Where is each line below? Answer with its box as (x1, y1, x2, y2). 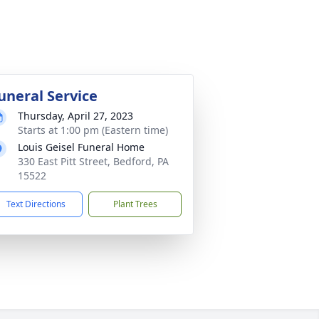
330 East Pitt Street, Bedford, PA (18, 155, 169, 168)
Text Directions (6, 198, 66, 210)
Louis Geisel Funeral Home (18, 140, 145, 154)
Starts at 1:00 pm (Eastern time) (18, 123, 168, 137)
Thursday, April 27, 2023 (18, 109, 133, 122)
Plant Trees (113, 198, 157, 210)
